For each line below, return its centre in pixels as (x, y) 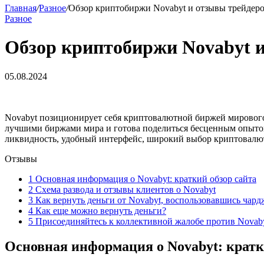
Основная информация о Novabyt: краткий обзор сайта (145, 179)
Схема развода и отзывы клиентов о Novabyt (124, 189)
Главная (21, 8)
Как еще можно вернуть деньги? (100, 210)
